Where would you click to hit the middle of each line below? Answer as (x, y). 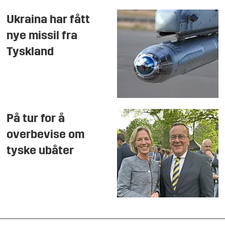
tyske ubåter (40, 151)
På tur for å (36, 119)
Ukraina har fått (48, 20)
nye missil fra (42, 36)
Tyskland (30, 52)
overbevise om (46, 135)
